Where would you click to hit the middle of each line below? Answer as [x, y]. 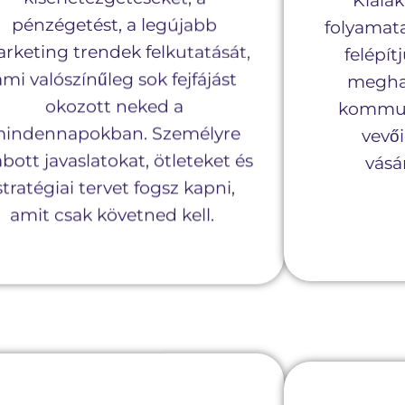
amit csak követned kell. [115, 212]
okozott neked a [115, 104]
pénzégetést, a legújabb [115, 23]
